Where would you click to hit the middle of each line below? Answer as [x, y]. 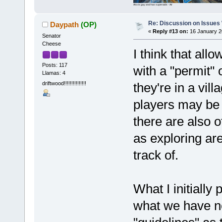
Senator [51, 36]
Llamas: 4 [54, 73]
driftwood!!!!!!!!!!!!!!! [64, 83]
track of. [156, 155]
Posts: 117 [55, 65]
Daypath [65, 25]
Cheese [51, 44]
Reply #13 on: [170, 31]
